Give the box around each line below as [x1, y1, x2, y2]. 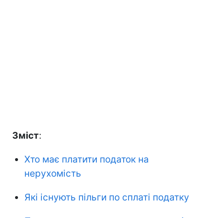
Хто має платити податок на [24, 153, 149, 165]
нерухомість [24, 167, 81, 179]
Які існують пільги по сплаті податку [24, 191, 189, 203]
